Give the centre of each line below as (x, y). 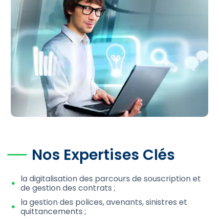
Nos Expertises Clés (103, 155)
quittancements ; (54, 211)
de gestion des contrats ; (68, 188)
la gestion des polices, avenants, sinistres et (104, 202)
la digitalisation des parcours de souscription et (111, 178)
